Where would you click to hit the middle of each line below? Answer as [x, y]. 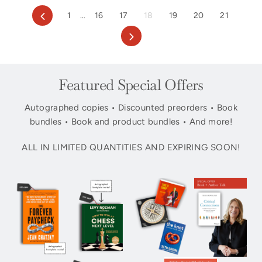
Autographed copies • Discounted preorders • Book [131, 108]
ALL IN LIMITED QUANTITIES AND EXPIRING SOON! [131, 147]
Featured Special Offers [131, 85]
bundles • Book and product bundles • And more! [131, 122]
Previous [62, 15]
